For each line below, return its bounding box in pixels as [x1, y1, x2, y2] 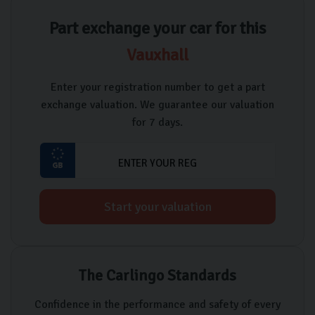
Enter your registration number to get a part [50, 79, 265, 94]
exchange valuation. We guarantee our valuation [41, 97, 274, 112]
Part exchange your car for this [49, 17, 266, 39]
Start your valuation [103, 198, 212, 214]
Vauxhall [127, 44, 188, 65]
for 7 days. [132, 115, 183, 129]
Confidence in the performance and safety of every [34, 297, 281, 311]
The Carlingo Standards [79, 265, 236, 285]
